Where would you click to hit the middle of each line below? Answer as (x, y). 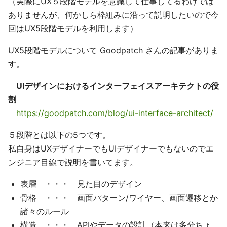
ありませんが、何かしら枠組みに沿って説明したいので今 (113, 15)
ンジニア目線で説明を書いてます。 (73, 162)
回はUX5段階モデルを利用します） (73, 29)
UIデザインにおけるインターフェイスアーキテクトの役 (118, 86)
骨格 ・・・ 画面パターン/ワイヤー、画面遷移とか (119, 198)
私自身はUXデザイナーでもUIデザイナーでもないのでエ (111, 149)
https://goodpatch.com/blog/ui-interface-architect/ (115, 113)
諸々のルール (45, 212)
